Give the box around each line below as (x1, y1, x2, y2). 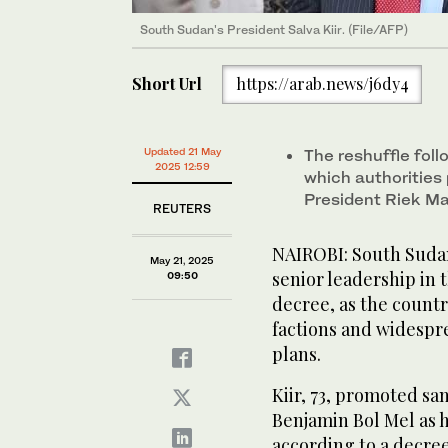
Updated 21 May (143, 145, 221, 157)
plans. (272, 342, 321, 366)
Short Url (132, 73, 202, 95)
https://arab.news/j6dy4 (235, 73, 409, 95)
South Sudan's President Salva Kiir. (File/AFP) (140, 21, 408, 37)
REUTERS (153, 201, 211, 216)
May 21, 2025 (150, 254, 214, 266)
